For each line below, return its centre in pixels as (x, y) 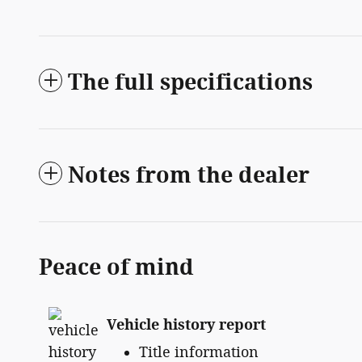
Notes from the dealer (189, 176)
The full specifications (190, 83)
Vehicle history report (186, 324)
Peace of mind (116, 268)
